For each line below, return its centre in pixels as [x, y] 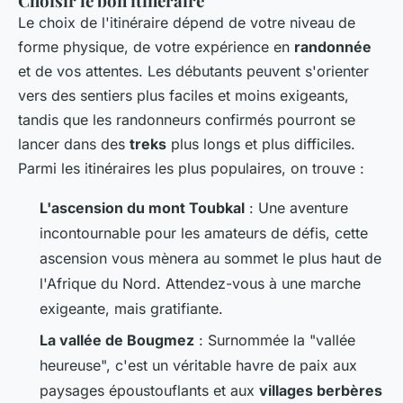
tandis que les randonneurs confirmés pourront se [187, 120]
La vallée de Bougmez [117, 340]
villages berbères [321, 390]
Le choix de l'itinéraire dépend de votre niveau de [187, 23]
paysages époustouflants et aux [149, 390]
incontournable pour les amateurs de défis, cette [204, 233]
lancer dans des [74, 144]
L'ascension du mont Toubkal [142, 208]
